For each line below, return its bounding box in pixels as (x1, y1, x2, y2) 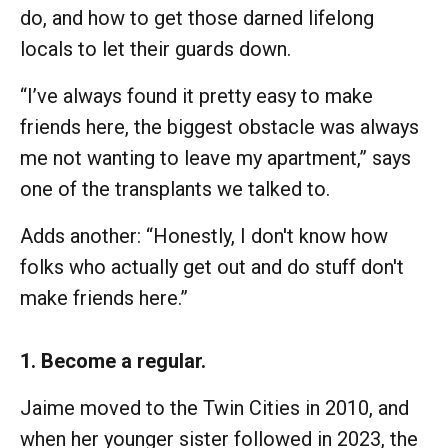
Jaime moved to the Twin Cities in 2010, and (20, 395, 409, 420)
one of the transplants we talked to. (20, 176, 330, 201)
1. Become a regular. (20, 348, 206, 373)
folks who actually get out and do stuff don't (20, 254, 404, 279)
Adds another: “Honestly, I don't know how (20, 223, 388, 248)
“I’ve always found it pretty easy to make (20, 83, 373, 108)
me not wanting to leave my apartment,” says (20, 145, 411, 170)
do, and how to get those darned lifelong (20, 5, 374, 30)
